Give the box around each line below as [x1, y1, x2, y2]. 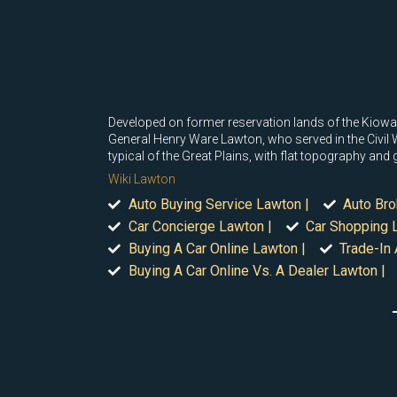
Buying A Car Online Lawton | [128, 240, 306, 257]
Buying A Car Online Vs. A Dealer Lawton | [128, 262, 385, 279]
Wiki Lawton [108, 172, 175, 186]
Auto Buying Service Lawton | [128, 196, 309, 213]
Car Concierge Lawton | [128, 218, 272, 235]
